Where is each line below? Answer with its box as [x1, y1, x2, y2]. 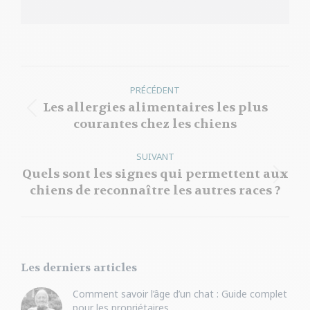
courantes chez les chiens [73, 116, 237, 132]
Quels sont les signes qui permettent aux [21, 165, 289, 182]
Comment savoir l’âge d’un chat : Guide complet [73, 286, 287, 300]
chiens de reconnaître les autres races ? [29, 182, 281, 199]
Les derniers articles [21, 259, 137, 275]
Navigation [20, 65, 129, 91]
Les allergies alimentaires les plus [42, 99, 268, 116]
